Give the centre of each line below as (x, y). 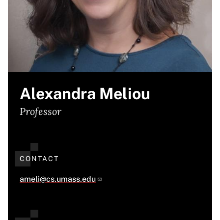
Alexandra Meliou (85, 94)
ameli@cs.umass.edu (58, 179)
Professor (41, 111)
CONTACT (39, 159)
